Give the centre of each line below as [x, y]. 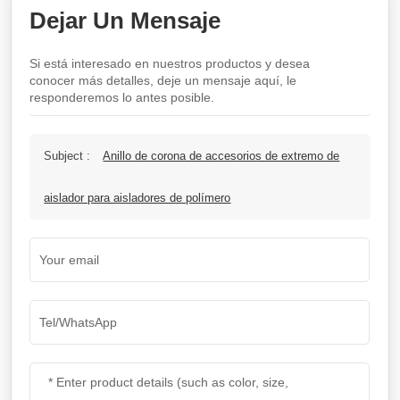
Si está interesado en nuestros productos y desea [170, 64]
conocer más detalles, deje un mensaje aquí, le [163, 81]
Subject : [69, 156]
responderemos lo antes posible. [122, 98]
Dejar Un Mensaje [125, 21]
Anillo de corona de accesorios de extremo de [221, 156]
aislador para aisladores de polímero [137, 198]
